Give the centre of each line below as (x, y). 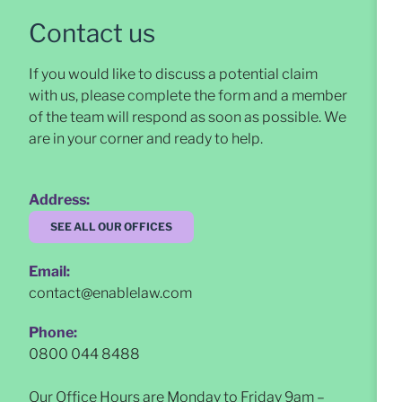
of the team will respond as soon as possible (174, 118)
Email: (49, 272)
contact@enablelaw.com (110, 293)
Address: (59, 200)
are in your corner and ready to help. (146, 139)
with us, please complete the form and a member (188, 96)
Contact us (92, 34)
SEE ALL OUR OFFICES (111, 227)
